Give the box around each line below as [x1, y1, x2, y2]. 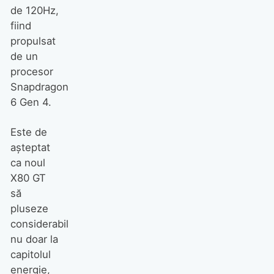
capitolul [10, 248, 51, 261]
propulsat [10, 35, 56, 48]
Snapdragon [10, 81, 68, 94]
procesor [10, 65, 53, 78]
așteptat [10, 141, 50, 154]
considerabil [10, 217, 68, 230]
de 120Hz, [10, 4, 59, 17]
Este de [10, 125, 47, 138]
